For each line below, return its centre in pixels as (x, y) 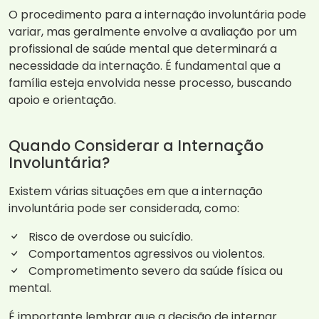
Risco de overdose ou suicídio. (109, 237)
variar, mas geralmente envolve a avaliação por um (153, 32)
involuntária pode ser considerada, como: (124, 209)
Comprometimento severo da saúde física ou (154, 271)
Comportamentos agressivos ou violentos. (145, 254)
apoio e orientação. (62, 100)
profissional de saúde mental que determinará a (143, 49)
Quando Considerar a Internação (136, 146)
